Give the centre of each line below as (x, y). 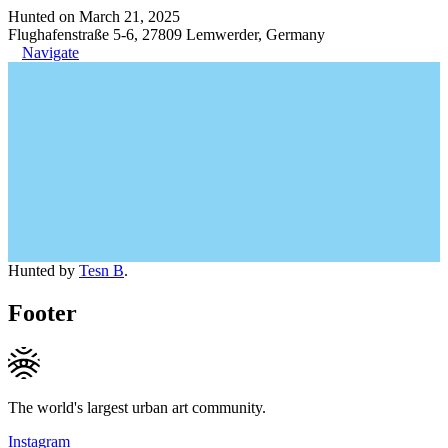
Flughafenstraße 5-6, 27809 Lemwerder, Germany (166, 34)
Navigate (50, 52)
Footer (42, 312)
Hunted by (43, 270)
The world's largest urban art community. (137, 407)
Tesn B (101, 270)
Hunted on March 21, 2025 (94, 16)
